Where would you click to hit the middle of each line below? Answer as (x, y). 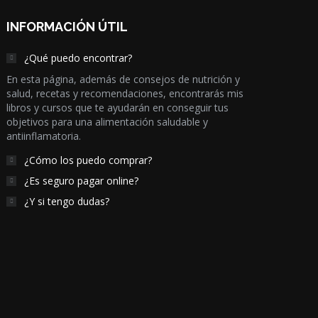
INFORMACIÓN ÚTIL (67, 27)
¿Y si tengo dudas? (67, 201)
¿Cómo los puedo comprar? (88, 160)
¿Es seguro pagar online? (82, 181)
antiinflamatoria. (44, 136)
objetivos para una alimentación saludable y (108, 122)
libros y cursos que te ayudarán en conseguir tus (118, 108)
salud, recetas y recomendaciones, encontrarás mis (125, 93)
